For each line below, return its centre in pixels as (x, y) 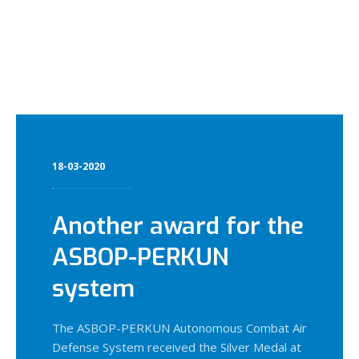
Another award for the (178, 226)
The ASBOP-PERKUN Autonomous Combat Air (179, 327)
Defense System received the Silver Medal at (177, 347)
